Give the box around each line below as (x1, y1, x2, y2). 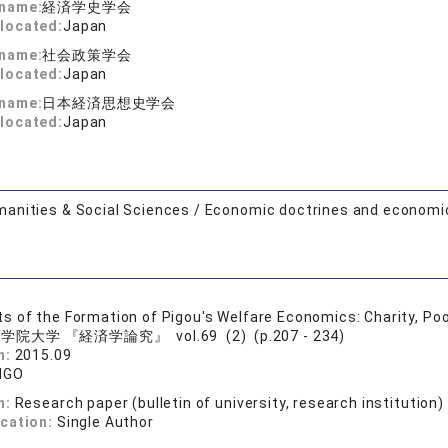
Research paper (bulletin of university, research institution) (14, 395, 444, 411)
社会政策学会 (42, 47, 132, 63)
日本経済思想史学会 (42, 95, 177, 111)
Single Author (56, 414, 154, 430)
